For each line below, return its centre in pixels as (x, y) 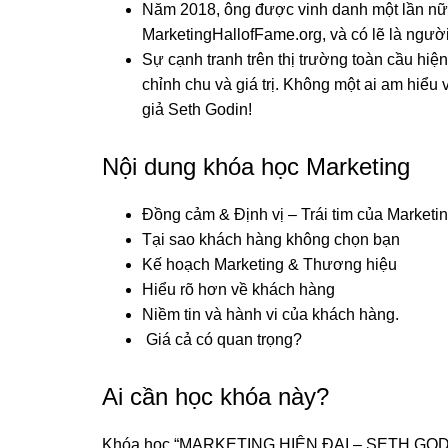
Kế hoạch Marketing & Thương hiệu (269, 264)
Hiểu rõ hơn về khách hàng (238, 289)
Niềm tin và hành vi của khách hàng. (270, 314)
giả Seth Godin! (197, 109)
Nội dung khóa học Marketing (256, 166)
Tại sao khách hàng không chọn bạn (271, 239)
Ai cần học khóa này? (215, 396)
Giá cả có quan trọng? (222, 339)
